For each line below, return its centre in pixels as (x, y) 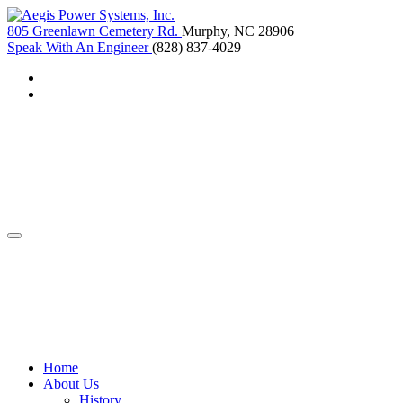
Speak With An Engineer (78, 47)
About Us (71, 384)
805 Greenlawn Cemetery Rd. (93, 31)
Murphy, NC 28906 (238, 31)
